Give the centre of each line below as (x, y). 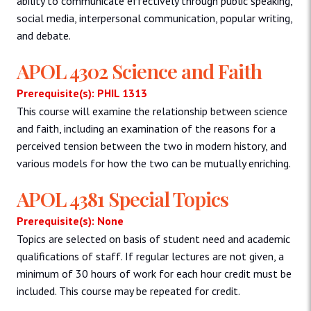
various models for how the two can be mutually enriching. (154, 163)
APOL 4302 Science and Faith (139, 71)
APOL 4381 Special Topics (123, 198)
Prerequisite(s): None (70, 220)
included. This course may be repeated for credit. (128, 291)
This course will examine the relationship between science (152, 111)
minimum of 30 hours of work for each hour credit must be (154, 273)
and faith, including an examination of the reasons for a (146, 128)
